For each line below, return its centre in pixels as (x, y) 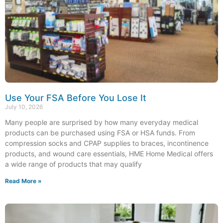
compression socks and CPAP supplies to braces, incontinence (107, 143)
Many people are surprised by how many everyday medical (102, 122)
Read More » (23, 181)
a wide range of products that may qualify (73, 164)
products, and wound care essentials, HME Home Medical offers (109, 153)
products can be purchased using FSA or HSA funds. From (100, 132)
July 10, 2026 (24, 107)
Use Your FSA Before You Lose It (76, 98)
